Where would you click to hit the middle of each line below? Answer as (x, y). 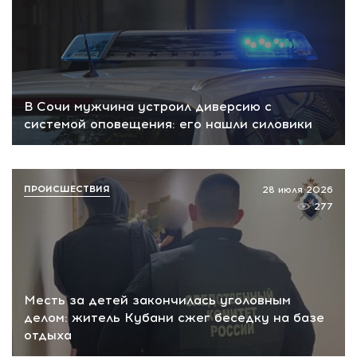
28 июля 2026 (298, 190)
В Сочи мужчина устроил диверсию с (148, 106)
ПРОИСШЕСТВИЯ (67, 189)
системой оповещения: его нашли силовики (168, 124)
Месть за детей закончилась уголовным (157, 300)
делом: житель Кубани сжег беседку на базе (174, 317)
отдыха (48, 335)
